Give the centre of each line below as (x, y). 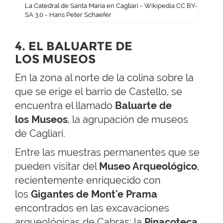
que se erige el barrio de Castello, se (99, 92)
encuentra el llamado (65, 106)
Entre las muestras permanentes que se (107, 153)
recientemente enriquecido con (88, 180)
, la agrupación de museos (128, 120)
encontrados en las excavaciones (92, 208)
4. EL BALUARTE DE (74, 46)
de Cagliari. (40, 134)
